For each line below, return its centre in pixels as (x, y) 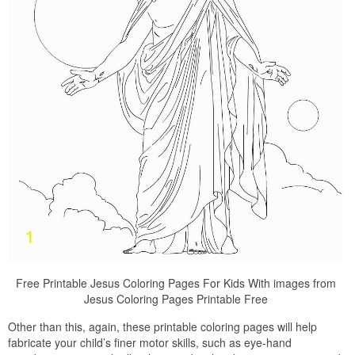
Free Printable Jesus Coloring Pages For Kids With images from (176, 282)
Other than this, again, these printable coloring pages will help (162, 326)
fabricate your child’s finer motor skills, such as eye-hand (150, 342)
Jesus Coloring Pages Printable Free (176, 298)
